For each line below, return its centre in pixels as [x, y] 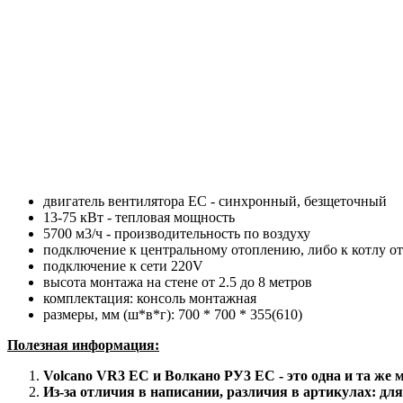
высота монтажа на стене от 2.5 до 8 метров [178, 282]
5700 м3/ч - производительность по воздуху [177, 233]
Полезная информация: [83, 345]
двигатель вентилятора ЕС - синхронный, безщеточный [215, 201]
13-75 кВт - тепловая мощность [139, 217]
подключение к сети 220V [123, 265]
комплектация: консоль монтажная [150, 298]
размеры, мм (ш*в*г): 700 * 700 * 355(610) [173, 314]
